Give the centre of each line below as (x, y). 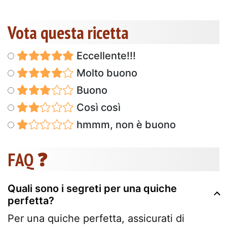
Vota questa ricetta (68, 32)
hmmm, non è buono (125, 124)
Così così (97, 107)
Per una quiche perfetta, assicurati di (96, 218)
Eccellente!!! (105, 55)
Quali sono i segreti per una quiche (92, 188)
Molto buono (105, 73)
